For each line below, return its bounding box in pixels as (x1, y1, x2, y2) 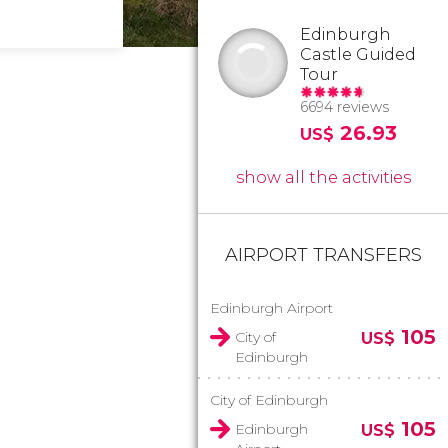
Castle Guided (300, 45, 416, 64)
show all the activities (235, 168, 411, 187)
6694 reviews (300, 98, 389, 116)
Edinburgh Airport (210, 299, 333, 317)
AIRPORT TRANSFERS (224, 244, 422, 266)
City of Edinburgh (210, 391, 328, 409)
